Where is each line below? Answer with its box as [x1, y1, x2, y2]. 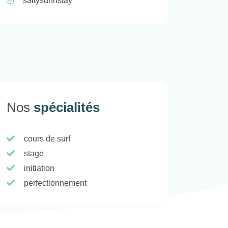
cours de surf [24, 134, 70, 143]
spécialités [34, 99, 100, 115]
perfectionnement [24, 178, 87, 187]
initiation [24, 163, 54, 173]
